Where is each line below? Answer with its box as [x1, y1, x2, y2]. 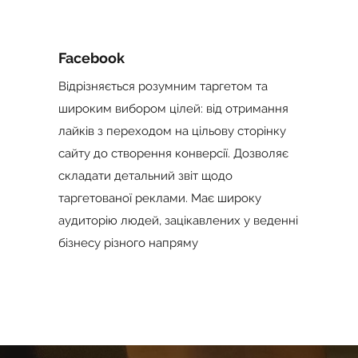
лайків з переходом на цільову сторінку [58, 124, 286, 138]
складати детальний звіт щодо [58, 169, 233, 183]
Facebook [58, 50, 125, 66]
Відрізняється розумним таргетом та [58, 79, 268, 93]
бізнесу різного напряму [58, 236, 198, 250]
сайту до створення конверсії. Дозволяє [58, 146, 288, 161]
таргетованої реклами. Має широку [58, 191, 261, 205]
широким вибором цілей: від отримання [58, 101, 288, 116]
